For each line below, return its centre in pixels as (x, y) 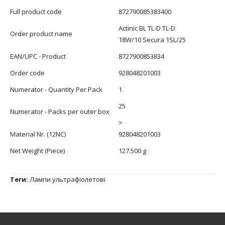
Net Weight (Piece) (37, 150)
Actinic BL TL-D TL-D (147, 28)
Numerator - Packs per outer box (60, 111)
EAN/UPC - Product (38, 56)
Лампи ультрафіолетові (68, 179)
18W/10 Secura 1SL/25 (152, 39)
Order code (27, 73)
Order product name (41, 33)
